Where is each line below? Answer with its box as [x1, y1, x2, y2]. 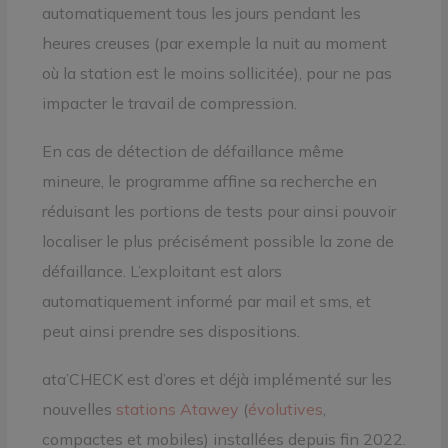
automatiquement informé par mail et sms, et [41, 290, 371, 311]
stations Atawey [115, 398, 239, 419]
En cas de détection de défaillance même [41, 140, 344, 161]
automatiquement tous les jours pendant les [41, 2, 361, 23]
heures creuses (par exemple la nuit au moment [41, 32, 387, 53]
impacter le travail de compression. [41, 92, 297, 113]
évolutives [247, 398, 323, 419]
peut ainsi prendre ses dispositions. [41, 320, 300, 341]
